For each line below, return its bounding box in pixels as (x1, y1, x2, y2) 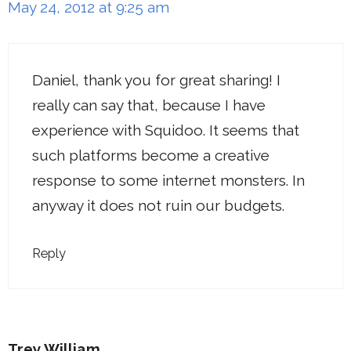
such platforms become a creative (32, 146, 270, 164)
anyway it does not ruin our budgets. (32, 196, 284, 214)
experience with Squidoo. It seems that (32, 121, 299, 139)
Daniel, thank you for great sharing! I (32, 71, 280, 89)
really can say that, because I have (32, 96, 266, 114)
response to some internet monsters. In (32, 171, 305, 189)
